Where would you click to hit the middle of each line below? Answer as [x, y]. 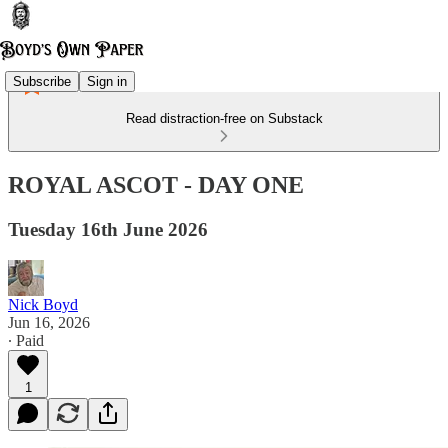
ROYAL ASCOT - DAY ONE [156, 184]
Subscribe [42, 81]
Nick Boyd [43, 304]
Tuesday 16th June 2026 [108, 229]
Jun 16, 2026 [49, 322]
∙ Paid [26, 340]
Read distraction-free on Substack [224, 118]
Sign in [107, 81]
